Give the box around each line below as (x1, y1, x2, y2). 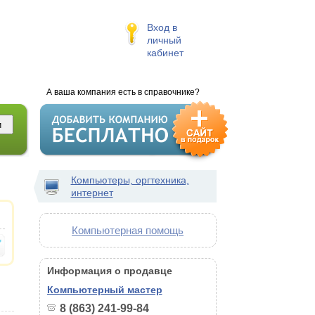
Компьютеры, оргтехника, (70, 174, 189, 186)
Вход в (146, 22, 177, 33)
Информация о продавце (46, 265, 172, 276)
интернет (70, 187, 113, 198)
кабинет (146, 47, 184, 58)
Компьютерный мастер (46, 284, 162, 295)
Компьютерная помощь (72, 224, 184, 236)
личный (146, 34, 181, 46)
